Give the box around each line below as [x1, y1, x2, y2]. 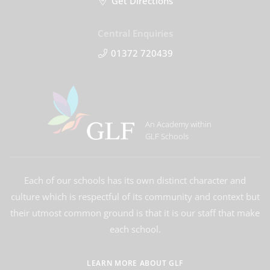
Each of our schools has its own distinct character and [24, 174, 246, 186]
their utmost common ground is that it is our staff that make [10, 207, 260, 219]
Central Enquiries [97, 27, 173, 39]
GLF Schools [145, 131, 189, 142]
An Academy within [145, 119, 212, 130]
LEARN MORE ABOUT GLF [86, 258, 184, 268]
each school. [109, 223, 161, 235]
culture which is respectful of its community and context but [10, 190, 260, 202]
